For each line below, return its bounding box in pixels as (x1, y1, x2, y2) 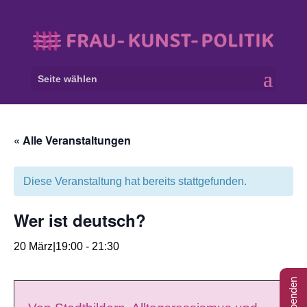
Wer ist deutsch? (14, 208, 146, 232)
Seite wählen (37, 73, 97, 85)
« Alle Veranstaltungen (14, 132, 131, 148)
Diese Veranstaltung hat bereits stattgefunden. (23, 175, 247, 187)
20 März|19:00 (14, 241, 83, 252)
